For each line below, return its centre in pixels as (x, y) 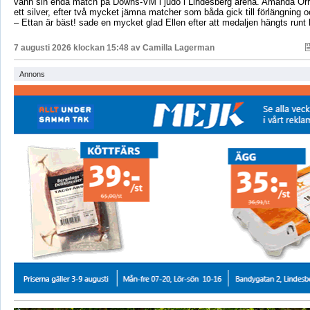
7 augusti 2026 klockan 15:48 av (78, 48)
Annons (32, 74)
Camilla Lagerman (178, 48)
